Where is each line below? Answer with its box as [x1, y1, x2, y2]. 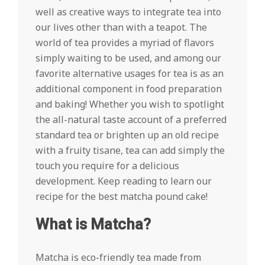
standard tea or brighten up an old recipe [35, 128, 219, 141]
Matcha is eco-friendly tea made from [35, 251, 201, 264]
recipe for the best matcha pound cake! [35, 190, 208, 203]
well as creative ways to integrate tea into [35, 5, 221, 18]
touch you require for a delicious [35, 159, 179, 172]
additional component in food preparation [35, 82, 222, 95]
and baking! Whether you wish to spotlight [35, 98, 224, 111]
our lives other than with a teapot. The [35, 21, 207, 34]
